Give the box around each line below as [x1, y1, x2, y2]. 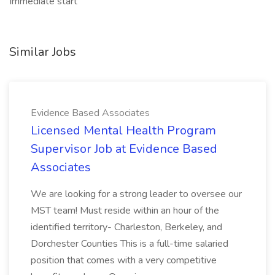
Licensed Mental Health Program [31, 122, 216, 139]
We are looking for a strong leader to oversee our [31, 187, 242, 201]
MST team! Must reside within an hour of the [31, 204, 219, 217]
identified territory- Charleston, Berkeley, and [31, 220, 222, 234]
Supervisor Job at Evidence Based [31, 141, 217, 157]
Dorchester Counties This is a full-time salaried [31, 237, 228, 250]
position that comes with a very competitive [31, 254, 217, 267]
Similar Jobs [9, 44, 76, 60]
